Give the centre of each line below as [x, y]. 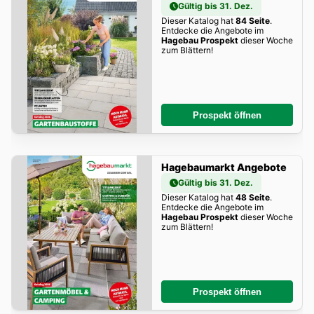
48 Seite [252, 198]
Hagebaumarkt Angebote [224, 168]
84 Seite [252, 21]
